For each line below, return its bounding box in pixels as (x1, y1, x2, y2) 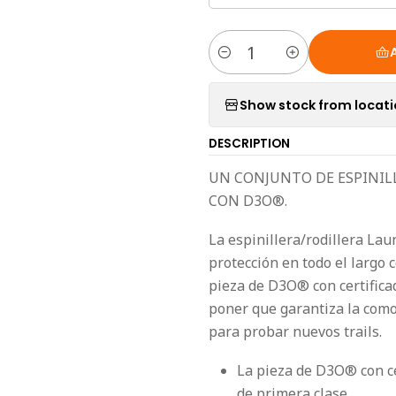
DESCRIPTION (209, 135, 290, 152)
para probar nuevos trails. (209, 322, 382, 341)
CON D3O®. (209, 191, 287, 210)
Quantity (209, 53, 259, 71)
